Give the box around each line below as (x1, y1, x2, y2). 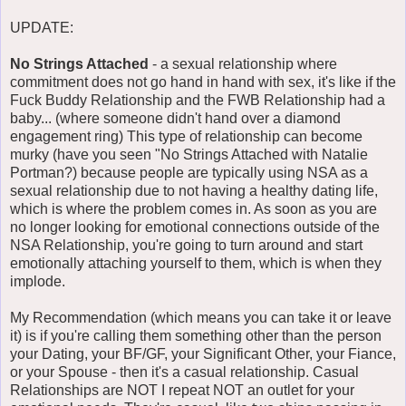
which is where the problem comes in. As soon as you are (10, 200, 377, 217)
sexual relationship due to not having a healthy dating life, (10, 182, 378, 198)
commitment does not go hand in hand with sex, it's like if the (10, 73, 396, 90)
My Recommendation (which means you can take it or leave (10, 309, 391, 325)
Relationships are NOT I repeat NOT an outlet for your (10, 382, 354, 398)
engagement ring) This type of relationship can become (10, 128, 362, 144)
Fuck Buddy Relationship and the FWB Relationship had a (10, 92, 385, 108)
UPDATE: (10, 19, 73, 35)
